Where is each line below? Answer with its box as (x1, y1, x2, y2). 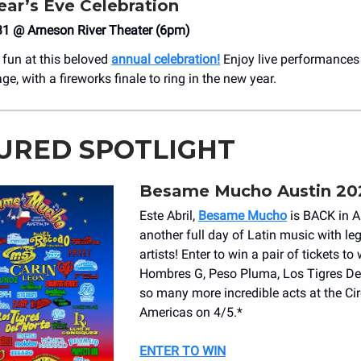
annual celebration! (111, 51, 220, 67)
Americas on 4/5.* (139, 304, 243, 320)
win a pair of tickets (228, 246, 342, 262)
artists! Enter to (139, 246, 228, 262)
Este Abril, (139, 207, 198, 223)
